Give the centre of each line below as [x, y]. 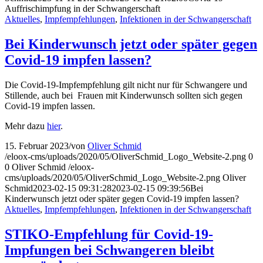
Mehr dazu [26, 126]
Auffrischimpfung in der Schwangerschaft [82, 9]
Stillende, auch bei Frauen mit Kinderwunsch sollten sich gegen [124, 96]
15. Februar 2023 [37, 146]
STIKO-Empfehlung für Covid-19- [109, 234]
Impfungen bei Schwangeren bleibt [109, 250]
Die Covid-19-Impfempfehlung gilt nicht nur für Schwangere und [126, 85]
